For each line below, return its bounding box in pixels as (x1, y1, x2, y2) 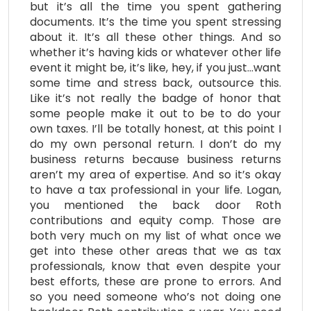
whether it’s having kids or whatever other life (30, 44, 281, 61)
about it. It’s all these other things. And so (30, 29, 281, 46)
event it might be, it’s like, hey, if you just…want (30, 60, 281, 76)
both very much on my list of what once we (30, 228, 281, 244)
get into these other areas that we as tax (30, 243, 281, 260)
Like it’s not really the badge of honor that (30, 90, 281, 107)
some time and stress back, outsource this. (30, 75, 281, 92)
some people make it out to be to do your (30, 106, 281, 122)
